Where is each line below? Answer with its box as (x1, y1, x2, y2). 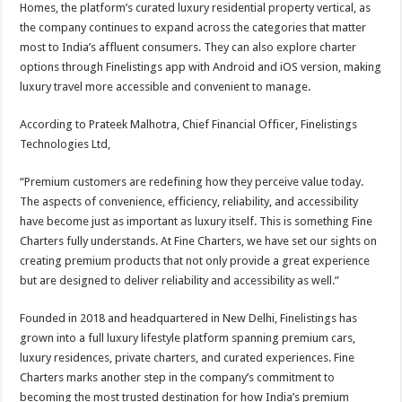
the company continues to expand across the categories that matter (20, 21, 367, 34)
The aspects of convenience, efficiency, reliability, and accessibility (20, 195, 359, 208)
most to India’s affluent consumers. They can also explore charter (20, 40, 357, 54)
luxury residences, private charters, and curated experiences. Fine (20, 351, 355, 364)
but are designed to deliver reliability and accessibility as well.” (20, 274, 340, 287)
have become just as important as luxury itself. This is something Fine (20, 214, 373, 228)
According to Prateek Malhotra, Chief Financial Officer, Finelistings (20, 118, 358, 131)
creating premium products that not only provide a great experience (20, 254, 371, 267)
